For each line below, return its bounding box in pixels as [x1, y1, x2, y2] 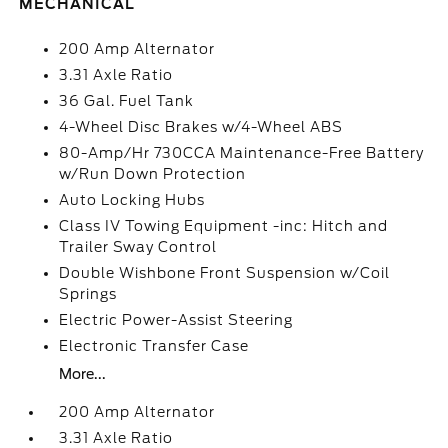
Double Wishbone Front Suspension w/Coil [59, 265, 391, 281]
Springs [59, 286, 118, 302]
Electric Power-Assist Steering [59, 312, 294, 328]
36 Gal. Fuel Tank [59, 93, 195, 109]
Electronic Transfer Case [59, 338, 250, 354]
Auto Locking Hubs [59, 192, 206, 208]
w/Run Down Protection [59, 166, 247, 182]
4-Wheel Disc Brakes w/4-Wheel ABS [59, 119, 344, 135]
